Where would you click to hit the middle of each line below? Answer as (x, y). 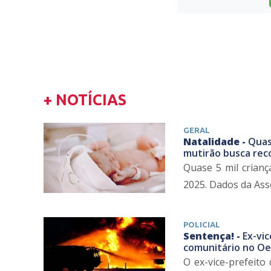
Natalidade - (215, 142)
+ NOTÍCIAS (85, 100)
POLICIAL (201, 225)
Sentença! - (213, 236)
